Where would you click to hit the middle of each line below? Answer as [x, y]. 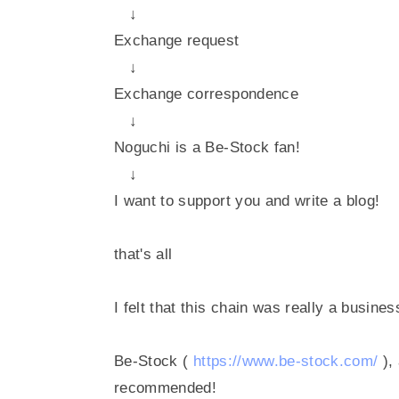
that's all [143, 254]
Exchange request [177, 41]
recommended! [166, 388]
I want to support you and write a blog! [247, 201]
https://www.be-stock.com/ [285, 361]
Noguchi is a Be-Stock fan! [207, 147]
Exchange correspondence [206, 94]
